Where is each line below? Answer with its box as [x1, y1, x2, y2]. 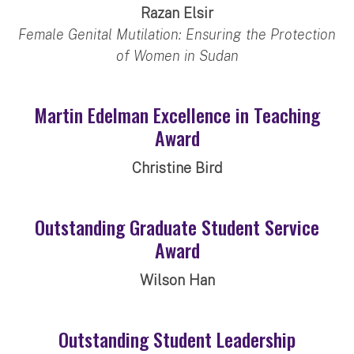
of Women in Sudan [115, 47, 239, 64]
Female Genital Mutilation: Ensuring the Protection [18, 25, 336, 43]
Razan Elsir [141, 4, 213, 21]
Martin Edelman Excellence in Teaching [34, 100, 320, 129]
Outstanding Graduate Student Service [35, 212, 319, 241]
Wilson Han [139, 271, 215, 288]
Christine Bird [132, 159, 222, 176]
